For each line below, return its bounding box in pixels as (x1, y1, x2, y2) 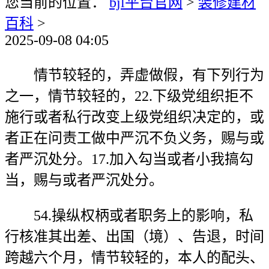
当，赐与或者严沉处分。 (5, 172, 163, 188)
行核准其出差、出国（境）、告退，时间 (5, 229, 264, 244)
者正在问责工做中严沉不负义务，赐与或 (5, 130, 264, 146)
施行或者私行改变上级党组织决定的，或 (5, 109, 264, 125)
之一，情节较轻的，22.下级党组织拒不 (5, 88, 253, 104)
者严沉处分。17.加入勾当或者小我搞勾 (5, 151, 253, 167)
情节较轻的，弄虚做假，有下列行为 (5, 67, 264, 83)
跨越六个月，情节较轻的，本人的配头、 (5, 250, 264, 265)
